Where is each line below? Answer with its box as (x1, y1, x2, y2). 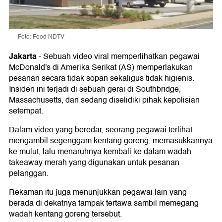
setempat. (9, 104, 43, 117)
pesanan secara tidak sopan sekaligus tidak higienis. (9, 71, 194, 85)
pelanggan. (9, 166, 49, 180)
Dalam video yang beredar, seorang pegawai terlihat (9, 123, 192, 136)
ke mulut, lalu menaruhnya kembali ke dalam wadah (9, 145, 191, 158)
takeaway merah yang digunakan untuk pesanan (9, 156, 179, 169)
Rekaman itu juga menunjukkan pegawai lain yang (9, 185, 187, 199)
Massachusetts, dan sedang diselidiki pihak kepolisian (9, 93, 200, 107)
